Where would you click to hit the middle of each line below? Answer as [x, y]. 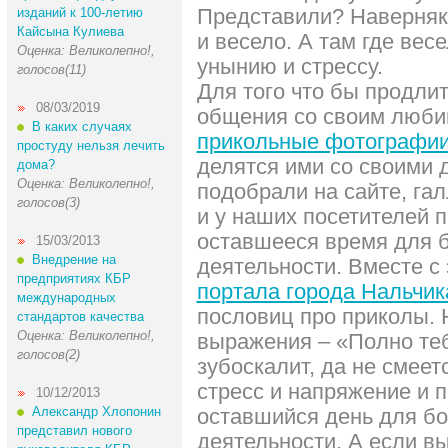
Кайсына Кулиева [70, 31]
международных [66, 297]
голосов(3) [48, 202]
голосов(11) [51, 69]
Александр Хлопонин [96, 411]
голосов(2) [48, 354]
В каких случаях [81, 126]
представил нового [74, 430]
